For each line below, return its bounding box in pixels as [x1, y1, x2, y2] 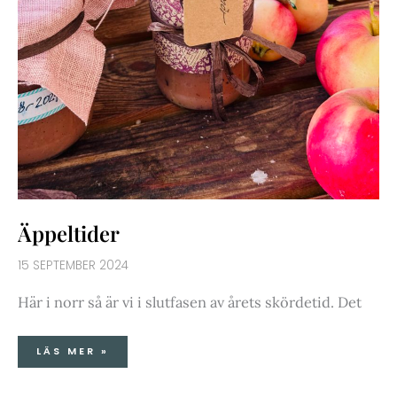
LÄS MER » [36, 345, 109, 359]
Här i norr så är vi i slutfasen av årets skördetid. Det [18, 292, 362, 311]
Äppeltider [18, 219, 120, 248]
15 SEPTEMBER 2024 [18, 257, 128, 275]
